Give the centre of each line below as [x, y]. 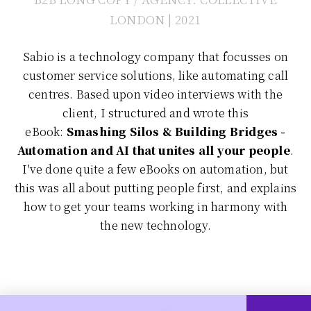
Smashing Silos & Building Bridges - [176, 132]
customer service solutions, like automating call [155, 76]
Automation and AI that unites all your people [153, 151]
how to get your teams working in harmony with [155, 207]
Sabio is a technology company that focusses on [155, 57]
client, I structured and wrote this [155, 113]
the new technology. [155, 226]
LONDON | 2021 [155, 19]
